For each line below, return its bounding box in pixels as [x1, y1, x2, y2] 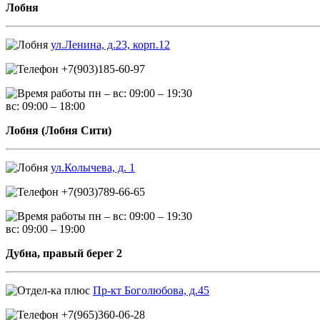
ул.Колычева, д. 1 [51, 161, 135, 174]
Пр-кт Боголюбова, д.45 [93, 284, 209, 296]
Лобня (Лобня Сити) [6, 124, 111, 136]
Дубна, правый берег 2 [6, 247, 122, 259]
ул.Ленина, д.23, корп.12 [51, 39, 170, 51]
